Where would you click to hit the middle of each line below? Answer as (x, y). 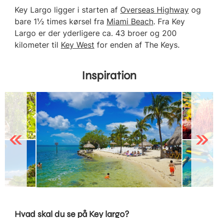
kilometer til (38, 45)
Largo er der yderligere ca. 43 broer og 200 (96, 33)
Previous (18, 139)
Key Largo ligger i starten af (67, 9)
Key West (78, 45)
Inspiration (109, 75)
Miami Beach (130, 21)
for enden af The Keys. (137, 45)
